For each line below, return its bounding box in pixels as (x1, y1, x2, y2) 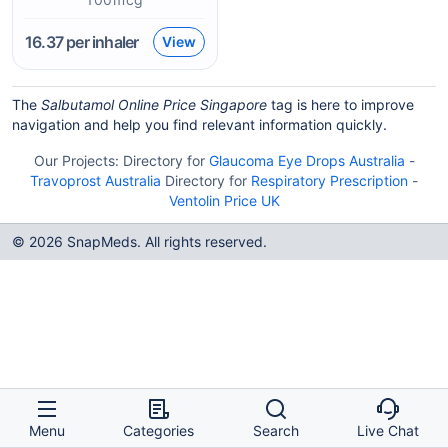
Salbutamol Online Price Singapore (41, 96, 267, 113)
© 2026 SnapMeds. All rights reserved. (12, 233, 267, 250)
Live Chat (356, 422, 419, 439)
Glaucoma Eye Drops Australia (208, 152, 405, 169)
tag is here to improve (267, 96, 414, 113)
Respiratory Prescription (251, 172, 408, 189)
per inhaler (63, 32, 139, 52)
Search (252, 422, 299, 439)
